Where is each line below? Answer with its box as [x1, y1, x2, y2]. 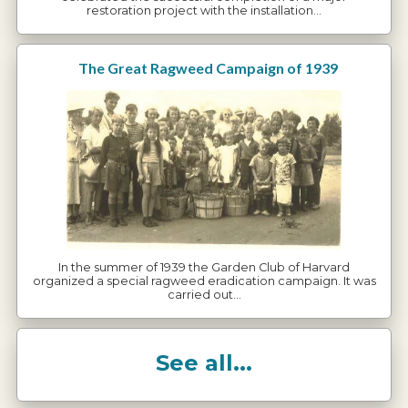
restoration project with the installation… [87, 3, 321, 17]
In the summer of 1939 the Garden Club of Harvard [58, 260, 350, 275]
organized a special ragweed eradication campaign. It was [32, 274, 376, 289]
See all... [156, 350, 252, 377]
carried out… [167, 288, 241, 302]
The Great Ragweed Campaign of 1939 [77, 59, 338, 77]
